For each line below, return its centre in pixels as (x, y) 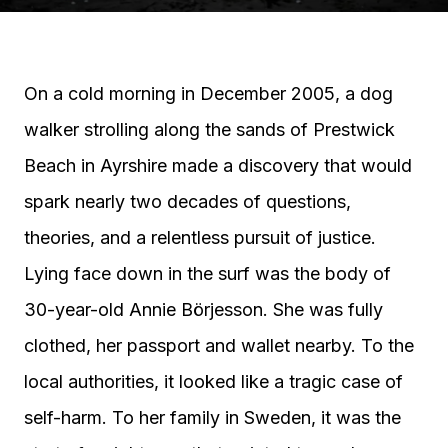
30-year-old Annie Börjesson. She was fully (203, 309)
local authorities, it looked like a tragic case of (213, 381)
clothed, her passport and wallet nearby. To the (219, 345)
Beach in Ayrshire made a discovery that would (218, 165)
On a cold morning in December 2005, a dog (208, 93)
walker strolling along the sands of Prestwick (209, 129)
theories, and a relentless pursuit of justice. (200, 237)
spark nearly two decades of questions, (187, 201)
